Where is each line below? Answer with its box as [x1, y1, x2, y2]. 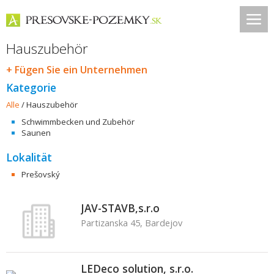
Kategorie [6, 80, 56, 95]
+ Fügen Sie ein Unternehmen [6, 63, 147, 76]
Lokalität [6, 150, 52, 165]
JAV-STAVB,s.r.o [81, 201, 160, 215]
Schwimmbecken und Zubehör [21, 116, 135, 127]
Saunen [21, 127, 51, 138]
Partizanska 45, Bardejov [81, 217, 182, 229]
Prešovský [21, 169, 60, 180]
